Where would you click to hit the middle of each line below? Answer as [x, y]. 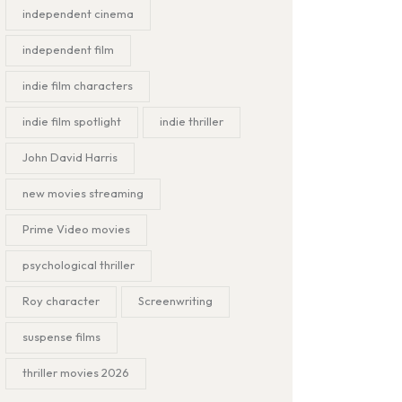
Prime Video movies [77, 228]
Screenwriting [176, 300]
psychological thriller [79, 264]
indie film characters [78, 85]
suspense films [62, 336]
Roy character [61, 300]
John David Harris [70, 157]
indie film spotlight [72, 121]
